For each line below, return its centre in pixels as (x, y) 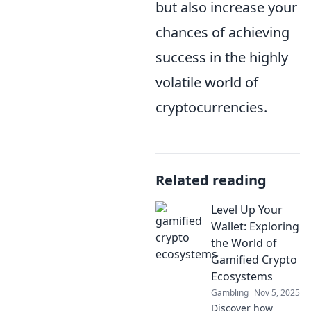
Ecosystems (242, 276)
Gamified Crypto (254, 260)
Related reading (211, 180)
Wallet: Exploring (255, 226)
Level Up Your (247, 210)
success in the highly (222, 57)
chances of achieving (222, 32)
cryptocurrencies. (211, 107)
